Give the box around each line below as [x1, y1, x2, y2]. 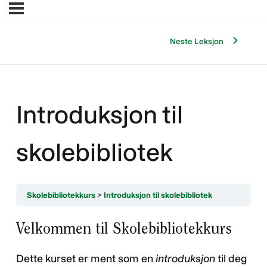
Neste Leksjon [170, 36, 223, 46]
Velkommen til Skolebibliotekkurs [16, 218, 232, 238]
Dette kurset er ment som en [16, 252, 156, 265]
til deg [218, 252, 247, 265]
